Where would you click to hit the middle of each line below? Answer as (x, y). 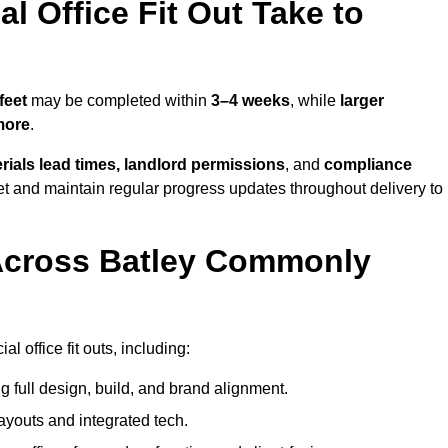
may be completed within (119, 101)
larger (362, 101)
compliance (368, 165)
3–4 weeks (250, 101)
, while (315, 101)
